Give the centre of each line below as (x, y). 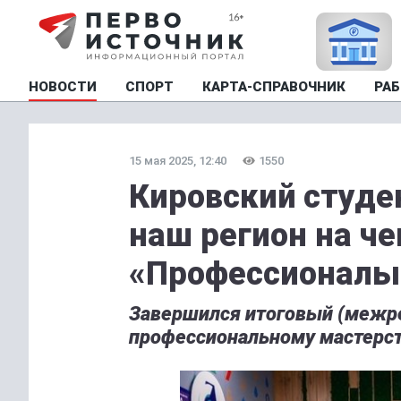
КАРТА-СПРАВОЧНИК (274, 87)
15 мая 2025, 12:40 (178, 161)
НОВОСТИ (63, 87)
